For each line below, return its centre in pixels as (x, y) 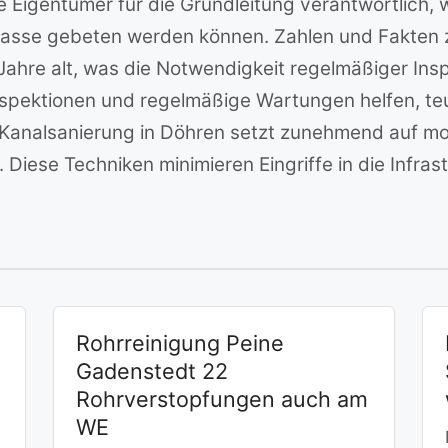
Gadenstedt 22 (151, 370)
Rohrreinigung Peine (179, 342)
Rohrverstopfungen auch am (221, 398)
